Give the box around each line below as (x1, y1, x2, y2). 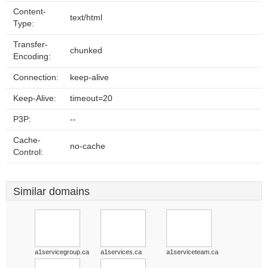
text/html (70, 13, 102, 22)
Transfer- (13, 40, 48, 49)
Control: (13, 148, 43, 157)
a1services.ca (100, 248, 142, 255)
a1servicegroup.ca (35, 248, 89, 255)
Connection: (13, 73, 59, 82)
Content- (13, 7, 46, 16)
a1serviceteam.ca (166, 248, 218, 255)
